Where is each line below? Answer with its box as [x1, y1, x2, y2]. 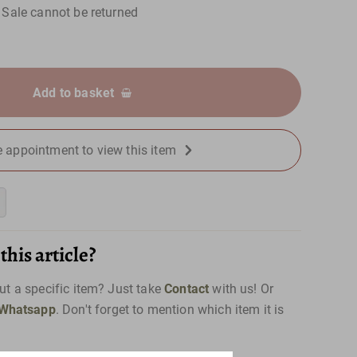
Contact [164, 280, 210, 296]
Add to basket [33, 84, 115, 100]
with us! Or [209, 280, 274, 296]
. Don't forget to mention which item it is [55, 301, 284, 317]
